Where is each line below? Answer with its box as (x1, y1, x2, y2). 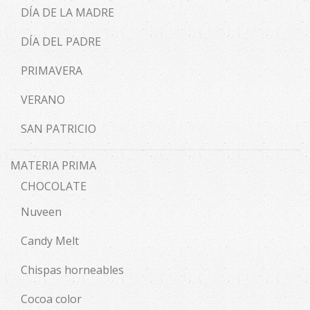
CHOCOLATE (21, 179, 86, 194)
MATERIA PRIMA (10, 158, 96, 173)
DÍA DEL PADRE (21, 34, 101, 49)
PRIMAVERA (21, 63, 82, 78)
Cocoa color (21, 291, 82, 307)
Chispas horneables (21, 262, 124, 277)
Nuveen (21, 204, 62, 219)
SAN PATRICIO (21, 121, 96, 136)
